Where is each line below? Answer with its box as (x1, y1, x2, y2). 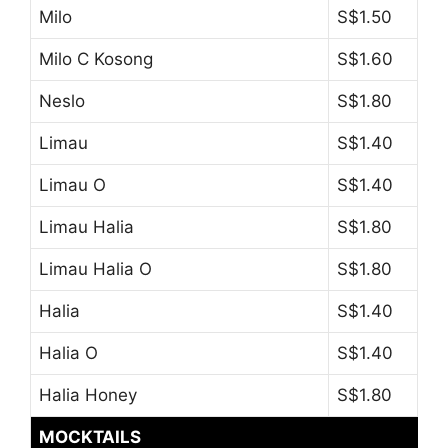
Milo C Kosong (39, 49, 153, 70)
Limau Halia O (39, 259, 152, 280)
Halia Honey (39, 385, 137, 406)
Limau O (39, 175, 106, 196)
